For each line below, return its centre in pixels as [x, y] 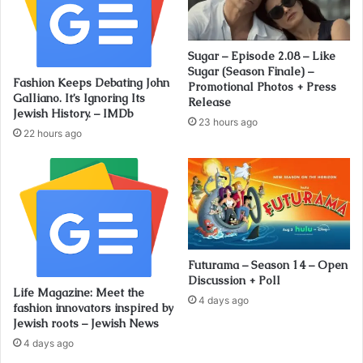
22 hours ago [53, 134]
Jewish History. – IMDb [73, 114]
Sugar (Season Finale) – [251, 71]
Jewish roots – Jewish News [86, 324]
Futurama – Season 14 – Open [268, 265]
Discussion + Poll [234, 281]
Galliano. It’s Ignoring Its [79, 98]
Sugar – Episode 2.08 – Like [262, 56]
